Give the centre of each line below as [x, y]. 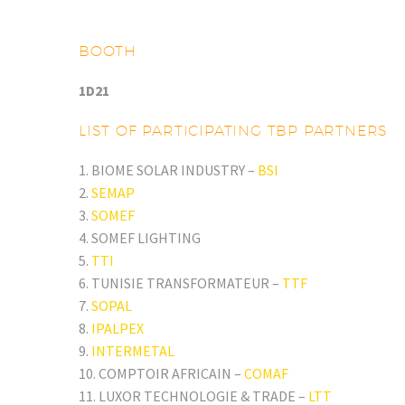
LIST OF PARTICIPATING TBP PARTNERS [234, 130]
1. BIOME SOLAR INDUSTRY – [168, 170]
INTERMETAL [133, 350]
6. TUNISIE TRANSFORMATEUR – [180, 283]
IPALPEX [118, 328]
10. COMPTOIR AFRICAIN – [161, 373]
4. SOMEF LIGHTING [140, 237]
